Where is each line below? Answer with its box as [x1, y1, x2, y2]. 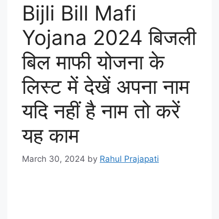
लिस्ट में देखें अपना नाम [22, 73, 190, 99]
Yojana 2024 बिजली [22, 24, 196, 50]
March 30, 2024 [22, 154, 85, 164]
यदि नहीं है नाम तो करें [22, 98, 180, 123]
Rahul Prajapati [100, 154, 159, 164]
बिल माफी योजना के [22, 49, 164, 74]
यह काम [22, 122, 79, 148]
